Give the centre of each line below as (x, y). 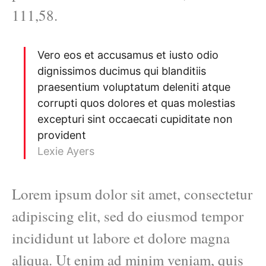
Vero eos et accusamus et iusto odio (128, 55)
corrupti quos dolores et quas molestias (136, 103)
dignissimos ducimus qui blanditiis (122, 71)
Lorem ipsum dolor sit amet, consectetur (132, 194)
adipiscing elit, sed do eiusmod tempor (128, 216)
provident (62, 135)
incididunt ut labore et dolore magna (121, 237)
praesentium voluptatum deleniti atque (134, 87)
